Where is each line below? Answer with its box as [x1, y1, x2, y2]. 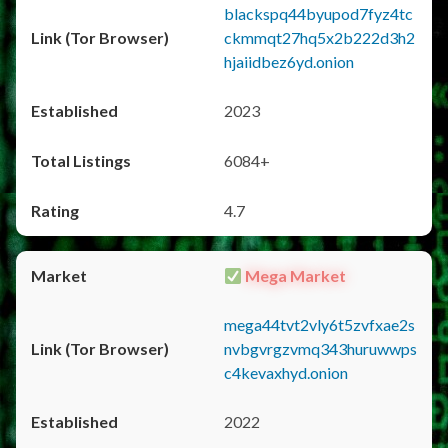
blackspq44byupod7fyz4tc [224, 4, 413, 23]
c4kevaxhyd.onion [224, 363, 348, 382]
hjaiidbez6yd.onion [224, 52, 354, 71]
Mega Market [242, 266, 347, 285]
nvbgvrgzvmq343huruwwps [224, 339, 417, 358]
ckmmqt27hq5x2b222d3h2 [224, 28, 415, 47]
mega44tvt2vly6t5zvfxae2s [224, 315, 415, 334]
